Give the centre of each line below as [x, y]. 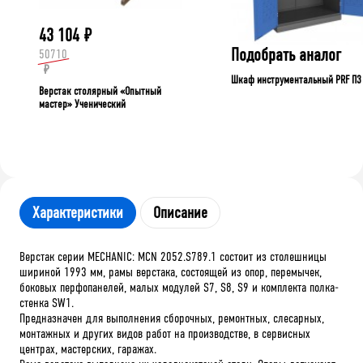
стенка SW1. [47, 302]
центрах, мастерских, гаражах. [88, 348]
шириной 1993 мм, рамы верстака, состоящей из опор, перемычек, [171, 271]
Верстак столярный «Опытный [100, 91]
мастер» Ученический [82, 104]
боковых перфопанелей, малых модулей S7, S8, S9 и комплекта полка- [179, 287]
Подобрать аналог [286, 55]
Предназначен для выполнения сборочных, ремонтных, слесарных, [172, 318]
